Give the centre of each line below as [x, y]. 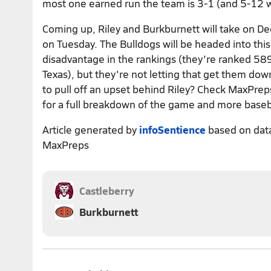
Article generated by [91, 129]
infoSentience [172, 129]
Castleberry [107, 190]
